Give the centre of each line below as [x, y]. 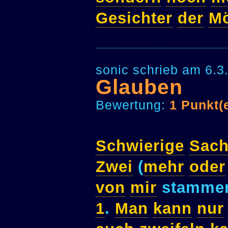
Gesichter [134, 18]
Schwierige [140, 146]
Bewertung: [133, 105]
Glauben [139, 87]
